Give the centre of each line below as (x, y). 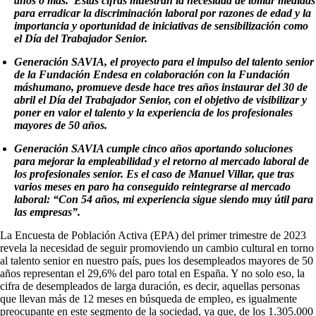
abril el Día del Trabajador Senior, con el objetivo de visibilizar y (160, 100)
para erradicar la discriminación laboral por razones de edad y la (163, 13)
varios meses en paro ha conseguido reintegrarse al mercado (152, 187)
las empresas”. (47, 212)
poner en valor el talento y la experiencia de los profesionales (153, 113)
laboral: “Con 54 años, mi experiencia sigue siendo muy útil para (164, 199)
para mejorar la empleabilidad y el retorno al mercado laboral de (162, 161)
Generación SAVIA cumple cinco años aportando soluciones (153, 148)
